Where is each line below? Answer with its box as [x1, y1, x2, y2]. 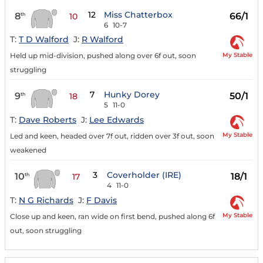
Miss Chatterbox [103, 9, 173, 20]
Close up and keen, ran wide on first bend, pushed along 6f [10, 211, 215, 221]
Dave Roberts [19, 114, 76, 126]
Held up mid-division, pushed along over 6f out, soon [10, 51, 196, 60]
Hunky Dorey [103, 89, 160, 100]
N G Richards [19, 194, 73, 205]
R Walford [82, 34, 123, 45]
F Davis [86, 194, 117, 205]
